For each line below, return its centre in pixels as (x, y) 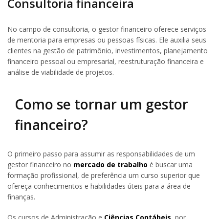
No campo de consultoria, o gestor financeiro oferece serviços (107, 29)
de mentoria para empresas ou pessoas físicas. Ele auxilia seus (107, 40)
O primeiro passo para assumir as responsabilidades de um (101, 154)
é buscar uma (170, 165)
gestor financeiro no (40, 165)
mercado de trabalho (110, 165)
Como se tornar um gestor (101, 104)
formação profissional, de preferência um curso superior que (104, 175)
